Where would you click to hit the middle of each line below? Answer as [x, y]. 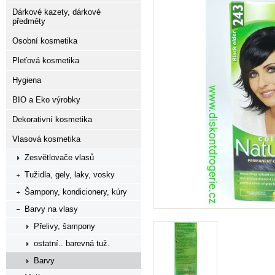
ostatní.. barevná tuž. [72, 243]
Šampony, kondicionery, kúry [76, 192]
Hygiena [27, 80]
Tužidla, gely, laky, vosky [70, 175]
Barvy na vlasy [51, 209]
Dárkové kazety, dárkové [56, 12]
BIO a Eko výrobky [46, 100]
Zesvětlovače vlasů [59, 157]
